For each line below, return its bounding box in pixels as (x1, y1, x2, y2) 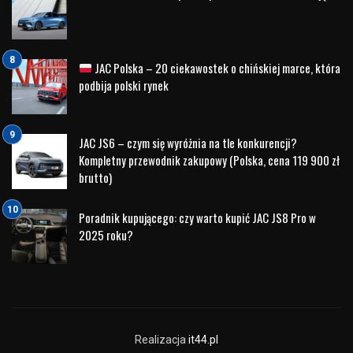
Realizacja (135, 333, 188, 346)
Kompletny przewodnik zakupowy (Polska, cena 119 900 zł (79, 150, 340, 169)
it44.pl (188, 333, 218, 346)
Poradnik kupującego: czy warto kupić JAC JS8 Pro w (79, 208, 316, 226)
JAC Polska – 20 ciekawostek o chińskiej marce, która (92, 58, 341, 76)
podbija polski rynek (79, 76, 169, 94)
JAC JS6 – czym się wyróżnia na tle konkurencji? (79, 133, 297, 151)
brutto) (79, 168, 112, 186)
